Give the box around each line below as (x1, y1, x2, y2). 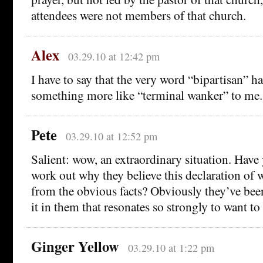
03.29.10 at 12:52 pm (65, 129, 157, 144)
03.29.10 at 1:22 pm (127, 241, 214, 255)
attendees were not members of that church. (31, 6, 246, 24)
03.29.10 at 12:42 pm (68, 49, 160, 64)
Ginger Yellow (31, 236, 119, 257)
